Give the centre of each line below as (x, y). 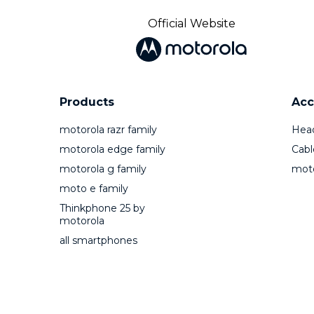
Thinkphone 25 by (102, 208)
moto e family (94, 189)
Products (87, 102)
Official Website (191, 23)
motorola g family (103, 169)
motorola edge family (112, 149)
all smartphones (98, 240)
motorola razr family (108, 130)
